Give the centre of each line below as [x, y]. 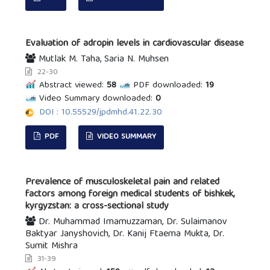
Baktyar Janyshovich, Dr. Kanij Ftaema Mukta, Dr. [125, 235]
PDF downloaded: [168, 86]
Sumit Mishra [52, 247]
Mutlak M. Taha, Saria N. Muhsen [102, 60]
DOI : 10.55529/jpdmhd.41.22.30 [101, 113]
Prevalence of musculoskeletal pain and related [123, 183]
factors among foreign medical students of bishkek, [130, 195]
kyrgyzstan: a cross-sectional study [97, 207]
